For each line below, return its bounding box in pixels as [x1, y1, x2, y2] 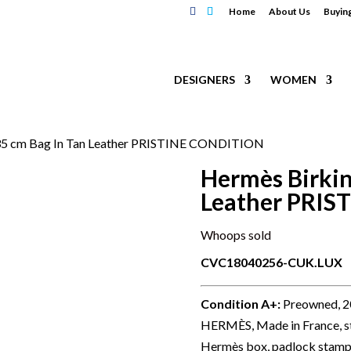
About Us [269, 5, 310, 17]
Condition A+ [201, 296, 278, 311]
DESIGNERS [174, 73, 235, 86]
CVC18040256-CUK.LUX [201, 255, 343, 270]
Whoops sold [201, 227, 272, 242]
